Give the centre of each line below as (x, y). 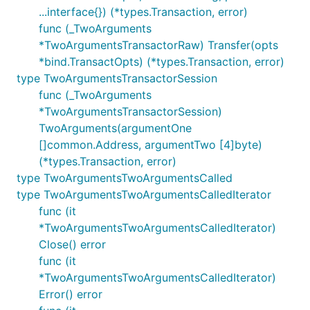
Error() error (71, 294)
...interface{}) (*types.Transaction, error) (143, 12)
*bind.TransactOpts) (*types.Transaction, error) (162, 62)
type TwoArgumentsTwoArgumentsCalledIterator (144, 194)
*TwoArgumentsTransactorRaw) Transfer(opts (158, 45)
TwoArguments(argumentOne (115, 128)
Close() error (72, 244)
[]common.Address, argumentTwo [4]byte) (151, 145)
